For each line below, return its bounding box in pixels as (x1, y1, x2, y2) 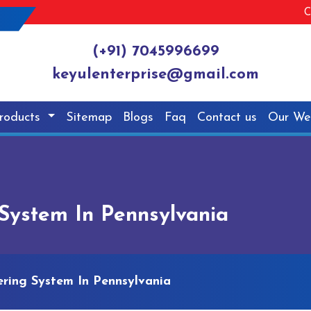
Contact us (197, 110, 258, 124)
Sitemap (66, 110, 112, 124)
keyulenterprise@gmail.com (52, 67, 259, 83)
